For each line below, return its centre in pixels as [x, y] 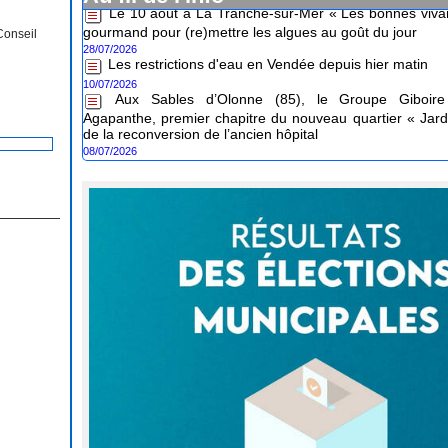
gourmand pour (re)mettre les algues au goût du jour [250, 12]
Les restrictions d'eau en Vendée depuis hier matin [268, 44]
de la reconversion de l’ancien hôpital [201, 114]
